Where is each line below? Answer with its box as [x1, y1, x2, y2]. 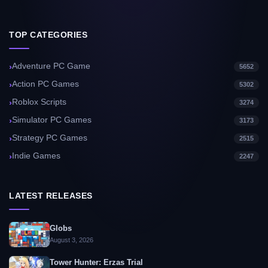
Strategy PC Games [12, 133, 87, 143]
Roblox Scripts [12, 98, 66, 107]
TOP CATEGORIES [9, 30, 87, 40]
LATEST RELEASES [9, 191, 93, 201]
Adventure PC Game [12, 62, 90, 71]
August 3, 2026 [50, 236, 93, 243]
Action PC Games [12, 80, 79, 89]
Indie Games [12, 151, 60, 161]
